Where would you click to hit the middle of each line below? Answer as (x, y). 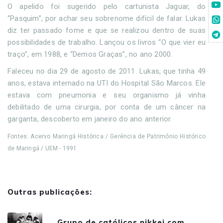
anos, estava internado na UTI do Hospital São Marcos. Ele (107, 83)
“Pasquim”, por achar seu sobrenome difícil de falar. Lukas (107, 19)
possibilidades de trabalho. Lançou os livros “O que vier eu (107, 43)
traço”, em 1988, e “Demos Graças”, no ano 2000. (90, 55)
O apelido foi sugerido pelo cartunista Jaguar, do (107, 7)
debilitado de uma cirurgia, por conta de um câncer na (107, 107)
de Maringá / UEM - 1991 (42, 149)
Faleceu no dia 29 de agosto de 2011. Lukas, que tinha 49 (107, 71)
